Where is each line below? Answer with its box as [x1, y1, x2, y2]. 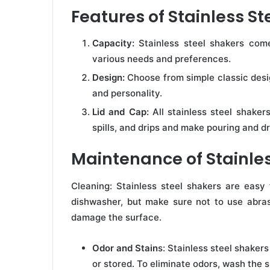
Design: [92, 72, 125, 84]
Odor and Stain [92, 242, 158, 254]
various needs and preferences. [92, 53, 231, 65]
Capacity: [92, 37, 134, 49]
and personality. [92, 87, 162, 99]
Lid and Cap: [92, 106, 149, 118]
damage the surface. [71, 211, 162, 223]
